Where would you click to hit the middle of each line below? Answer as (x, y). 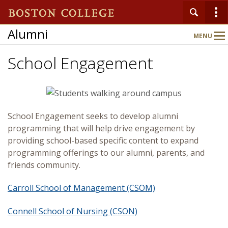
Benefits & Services (80, 210)
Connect (62, 140)
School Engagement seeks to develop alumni (93, 116)
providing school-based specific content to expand (103, 140)
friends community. (45, 165)
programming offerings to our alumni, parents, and (106, 153)
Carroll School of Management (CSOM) (81, 188)
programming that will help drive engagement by (101, 128)
